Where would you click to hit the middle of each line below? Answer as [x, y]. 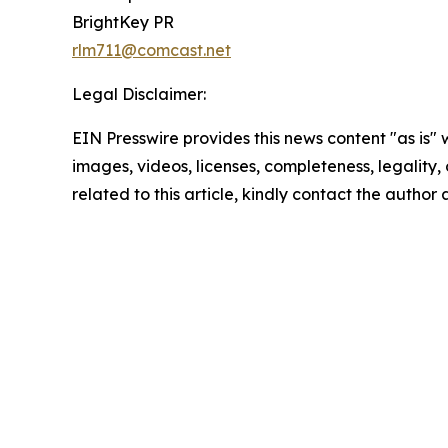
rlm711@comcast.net [151, 50]
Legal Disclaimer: [139, 94]
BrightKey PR [123, 22]
